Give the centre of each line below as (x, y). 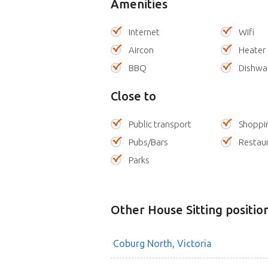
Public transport (160, 124)
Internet (144, 32)
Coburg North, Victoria (162, 244)
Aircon (141, 50)
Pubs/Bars (148, 142)
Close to (133, 96)
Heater (252, 50)
